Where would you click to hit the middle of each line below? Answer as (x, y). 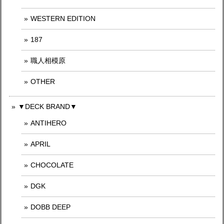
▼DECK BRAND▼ (47, 106)
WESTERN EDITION (63, 18)
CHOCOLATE (52, 165)
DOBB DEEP (50, 207)
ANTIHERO (48, 123)
